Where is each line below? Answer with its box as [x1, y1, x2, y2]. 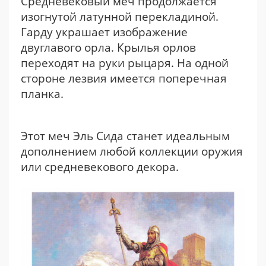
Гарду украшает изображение [21, 24, 188, 40]
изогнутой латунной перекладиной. [21, 9, 218, 24]
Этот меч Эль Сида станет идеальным [21, 128, 230, 144]
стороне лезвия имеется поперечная [21, 71, 227, 86]
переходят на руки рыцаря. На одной [21, 55, 229, 71]
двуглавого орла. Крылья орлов [21, 40, 196, 55]
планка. [21, 86, 64, 102]
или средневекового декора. [21, 159, 179, 175]
